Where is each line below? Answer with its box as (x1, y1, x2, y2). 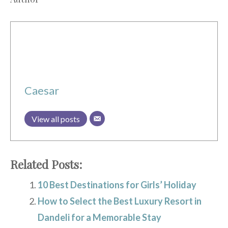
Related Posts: (10, 156, 82, 172)
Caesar (24, 83, 59, 97)
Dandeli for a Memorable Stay (38, 211, 161, 223)
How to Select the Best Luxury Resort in (38, 195, 202, 207)
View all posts (32, 113, 80, 124)
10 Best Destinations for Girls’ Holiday (38, 179, 196, 190)
